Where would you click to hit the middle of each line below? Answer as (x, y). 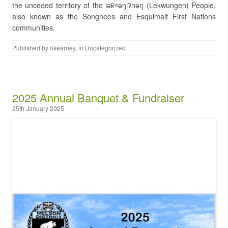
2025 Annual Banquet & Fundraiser (98, 97)
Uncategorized (105, 48)
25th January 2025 (38, 108)
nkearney (63, 48)
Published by (31, 48)
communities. (34, 27)
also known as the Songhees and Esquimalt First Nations (114, 16)
